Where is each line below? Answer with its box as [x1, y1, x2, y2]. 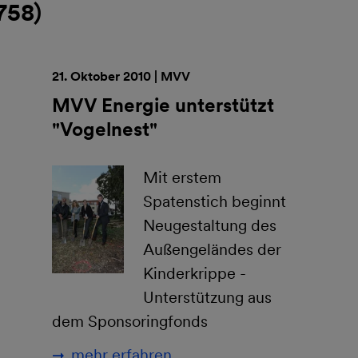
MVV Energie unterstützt [52, 93, 274, 117]
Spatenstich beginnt [143, 192, 286, 211]
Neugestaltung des [143, 216, 276, 235]
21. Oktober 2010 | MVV [52, 69, 190, 84]
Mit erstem [143, 168, 221, 187]
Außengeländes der [143, 240, 281, 259]
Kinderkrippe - [143, 264, 246, 283]
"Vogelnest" [52, 117, 157, 141]
